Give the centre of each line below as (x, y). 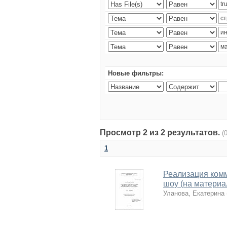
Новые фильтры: (136, 73)
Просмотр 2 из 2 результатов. (161, 133)
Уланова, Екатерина (194, 193)
